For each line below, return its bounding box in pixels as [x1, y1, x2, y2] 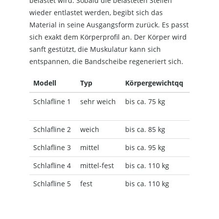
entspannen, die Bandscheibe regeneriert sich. [29, 56, 183, 66]
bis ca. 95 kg [125, 142, 165, 152]
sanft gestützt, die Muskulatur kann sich [29, 44, 161, 54]
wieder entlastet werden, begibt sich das [29, 7, 163, 17]
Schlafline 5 [33, 178, 71, 188]
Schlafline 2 [33, 124, 71, 134]
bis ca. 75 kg [125, 96, 165, 106]
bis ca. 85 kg [125, 124, 165, 134]
